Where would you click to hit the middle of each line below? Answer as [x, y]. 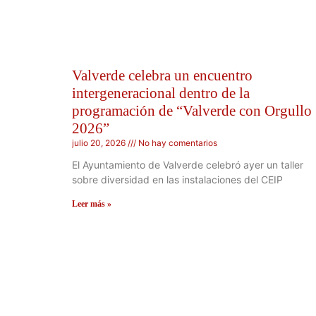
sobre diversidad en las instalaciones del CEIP [177, 179]
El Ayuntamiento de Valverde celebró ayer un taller [188, 164]
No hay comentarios [177, 142]
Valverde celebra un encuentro [162, 75]
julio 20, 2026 [100, 142]
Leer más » [92, 203]
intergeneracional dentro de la [161, 93]
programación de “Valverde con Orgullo [192, 110]
